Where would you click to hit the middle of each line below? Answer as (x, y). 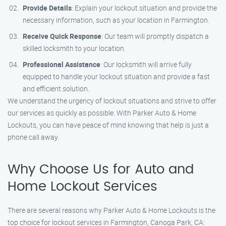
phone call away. (33, 137)
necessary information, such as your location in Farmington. (116, 20)
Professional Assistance (62, 64)
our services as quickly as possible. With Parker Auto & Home (102, 113)
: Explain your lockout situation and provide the (144, 8)
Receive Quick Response (62, 36)
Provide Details (47, 8)
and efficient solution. (56, 89)
